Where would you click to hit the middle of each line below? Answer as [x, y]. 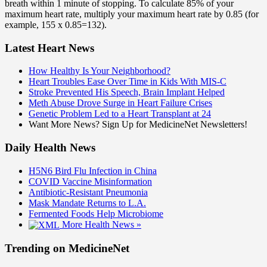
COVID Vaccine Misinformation [90, 181]
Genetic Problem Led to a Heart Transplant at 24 [120, 114]
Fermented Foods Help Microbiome [96, 213]
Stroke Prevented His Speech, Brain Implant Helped [127, 92]
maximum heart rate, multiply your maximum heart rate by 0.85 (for [132, 14]
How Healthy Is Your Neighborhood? [100, 71]
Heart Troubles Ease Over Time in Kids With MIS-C [128, 82]
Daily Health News [50, 148]
